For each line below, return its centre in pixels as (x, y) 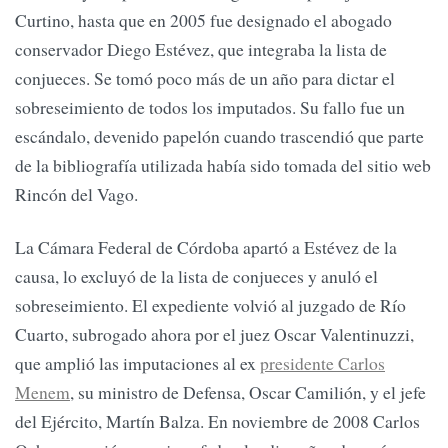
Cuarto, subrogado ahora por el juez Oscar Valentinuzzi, (214, 334)
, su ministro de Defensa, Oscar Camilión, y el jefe (248, 392)
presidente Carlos (322, 363)
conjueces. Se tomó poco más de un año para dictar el (205, 77)
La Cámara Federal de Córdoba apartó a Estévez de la (206, 247)
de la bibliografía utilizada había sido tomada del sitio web (223, 164)
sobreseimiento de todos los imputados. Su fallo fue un (210, 106)
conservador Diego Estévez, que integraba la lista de (201, 48)
